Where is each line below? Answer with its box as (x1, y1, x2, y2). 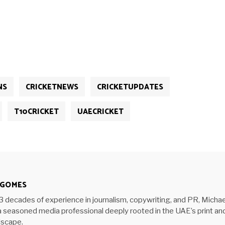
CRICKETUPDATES (97, 81, 163, 94)
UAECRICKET (77, 105, 124, 119)
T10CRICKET (14, 105, 59, 119)
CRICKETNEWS (26, 81, 78, 94)
